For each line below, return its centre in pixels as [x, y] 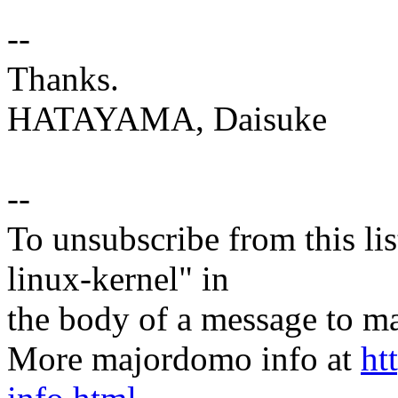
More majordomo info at [184, 359]
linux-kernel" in [118, 279]
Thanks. [63, 79]
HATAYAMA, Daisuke [167, 119]
